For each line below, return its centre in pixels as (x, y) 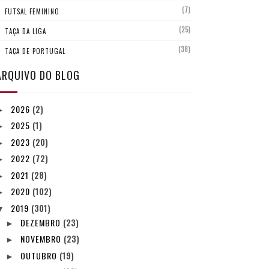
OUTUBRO (40, 255)
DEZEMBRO (42, 222)
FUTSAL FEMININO (32, 11)
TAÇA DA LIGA (25, 31)
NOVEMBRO (42, 239)
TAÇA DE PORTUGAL (35, 51)
